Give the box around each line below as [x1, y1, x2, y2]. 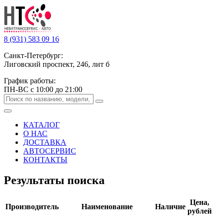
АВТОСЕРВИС [23, 147, 76, 155]
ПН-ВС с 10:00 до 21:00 [4, 85, 82, 93]
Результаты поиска [4, 173, 105, 186]
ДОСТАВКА [23, 138, 66, 146]
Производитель [5, 202, 59, 211]
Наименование [81, 202, 133, 211]
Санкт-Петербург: [4, 51, 63, 60]
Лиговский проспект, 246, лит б [4, 60, 109, 68]
